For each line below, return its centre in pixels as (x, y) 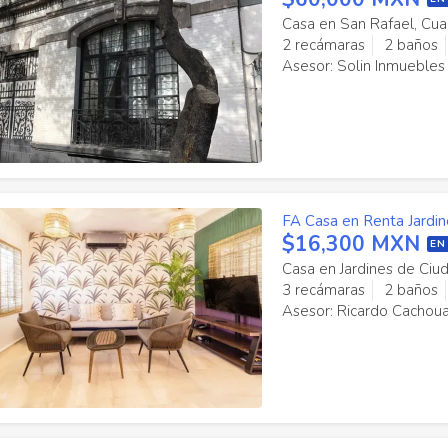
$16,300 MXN (350, 244)
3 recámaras (323, 290)
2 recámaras (323, 45)
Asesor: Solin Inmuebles (363, 66)
